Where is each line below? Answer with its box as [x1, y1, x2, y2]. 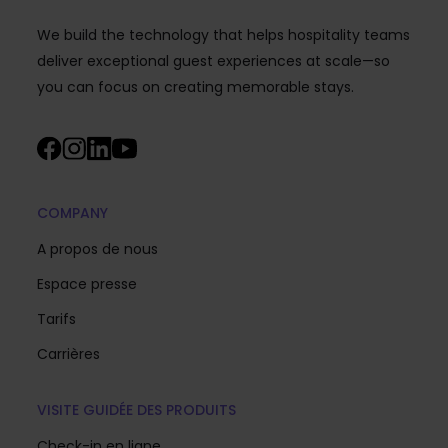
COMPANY [36, 202, 108, 223]
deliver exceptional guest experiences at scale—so [36, 50, 390, 71]
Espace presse [36, 273, 137, 294]
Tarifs [36, 308, 76, 329]
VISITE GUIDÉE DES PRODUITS [36, 399, 236, 420]
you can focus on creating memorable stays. [36, 76, 354, 97]
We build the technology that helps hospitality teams [36, 24, 410, 45]
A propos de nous [36, 238, 158, 259]
